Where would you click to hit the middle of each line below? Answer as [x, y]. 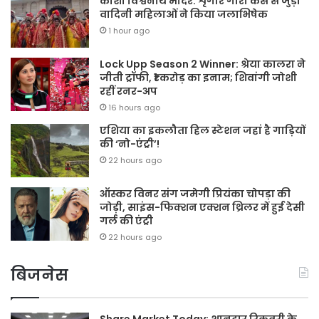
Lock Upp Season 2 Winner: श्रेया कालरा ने [203, 64]
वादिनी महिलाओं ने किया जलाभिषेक [184, 15]
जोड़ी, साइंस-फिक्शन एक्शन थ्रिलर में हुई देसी [202, 208]
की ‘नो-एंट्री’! [130, 144]
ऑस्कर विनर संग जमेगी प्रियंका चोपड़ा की [195, 194]
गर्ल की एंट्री [126, 221]
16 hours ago [134, 108]
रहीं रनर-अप [129, 91]
